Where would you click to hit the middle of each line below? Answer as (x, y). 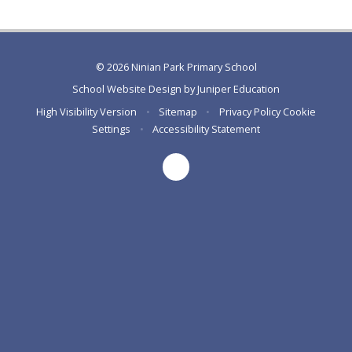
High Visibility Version (87, 111)
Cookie (299, 111)
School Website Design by (135, 89)
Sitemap (178, 111)
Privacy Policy (249, 111)
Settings (112, 128)
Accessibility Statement (206, 128)
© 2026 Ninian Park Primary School (176, 66)
